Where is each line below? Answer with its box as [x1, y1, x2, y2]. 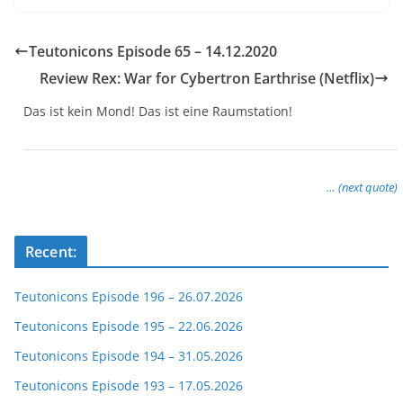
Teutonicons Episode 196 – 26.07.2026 [14, 288, 243, 306]
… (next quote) [327, 179, 398, 196]
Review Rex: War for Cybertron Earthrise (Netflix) [40, 68, 374, 89]
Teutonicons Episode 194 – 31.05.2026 [14, 347, 243, 365]
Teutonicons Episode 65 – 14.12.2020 [29, 41, 277, 62]
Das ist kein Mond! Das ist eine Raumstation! [23, 103, 292, 121]
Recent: [25, 242, 77, 263]
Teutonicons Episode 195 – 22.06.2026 [14, 318, 243, 336]
